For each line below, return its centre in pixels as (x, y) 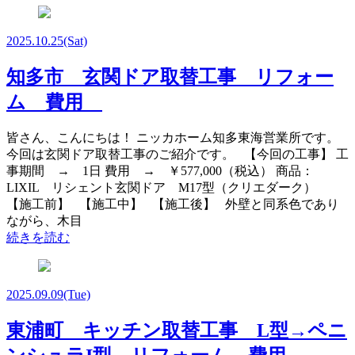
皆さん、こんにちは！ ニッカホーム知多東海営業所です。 (176, 138)
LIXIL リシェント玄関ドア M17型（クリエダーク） (164, 188)
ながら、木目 (44, 221)
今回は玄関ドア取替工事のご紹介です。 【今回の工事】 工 (177, 155)
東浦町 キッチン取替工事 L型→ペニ (177, 331)
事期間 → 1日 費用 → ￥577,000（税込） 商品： (160, 171)
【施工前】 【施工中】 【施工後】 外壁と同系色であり (173, 204)
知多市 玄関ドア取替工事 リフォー (170, 76)
